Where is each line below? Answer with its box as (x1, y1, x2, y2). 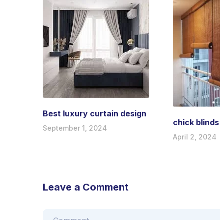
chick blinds (172, 117, 219, 127)
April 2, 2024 (172, 133, 217, 141)
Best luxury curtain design (43, 109, 146, 118)
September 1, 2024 (43, 124, 107, 132)
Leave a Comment (43, 181, 129, 193)
